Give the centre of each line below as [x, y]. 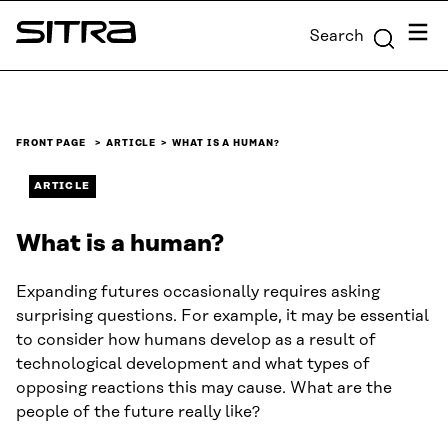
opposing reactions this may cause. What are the [204, 388]
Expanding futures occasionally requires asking [198, 292]
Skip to [32, 17]
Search [336, 35]
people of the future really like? [138, 412]
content [36, 41]
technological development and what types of [193, 364]
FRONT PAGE [51, 143]
